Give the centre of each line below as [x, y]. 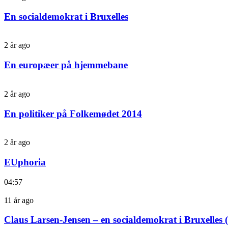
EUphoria [25, 162]
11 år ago [19, 200]
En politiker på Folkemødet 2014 [73, 113]
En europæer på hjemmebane [66, 65]
